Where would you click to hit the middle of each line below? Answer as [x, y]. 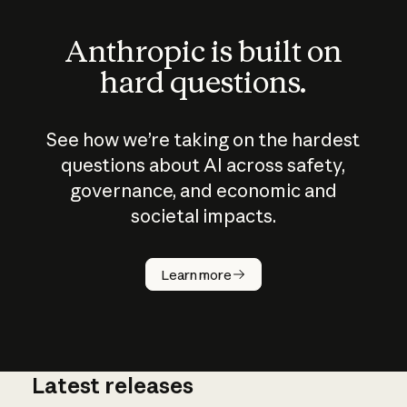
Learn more [196, 274]
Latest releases [112, 386]
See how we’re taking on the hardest [203, 139]
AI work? [168, 276]
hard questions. [203, 82]
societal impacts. [203, 216]
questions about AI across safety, [203, 165]
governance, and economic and [203, 190]
